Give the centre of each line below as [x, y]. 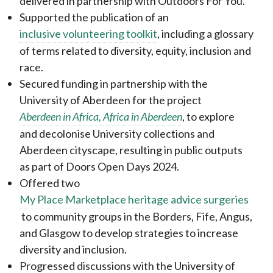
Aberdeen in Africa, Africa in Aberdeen [101, 116]
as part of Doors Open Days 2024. [99, 166]
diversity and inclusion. [73, 249]
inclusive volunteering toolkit [88, 34]
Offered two [51, 183]
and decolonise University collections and [117, 133]
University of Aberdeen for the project [112, 100]
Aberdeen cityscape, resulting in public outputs [131, 150]
